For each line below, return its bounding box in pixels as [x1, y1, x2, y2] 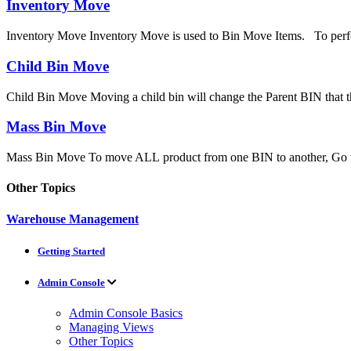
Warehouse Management [6, 212, 139, 226]
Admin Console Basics [69, 306, 183, 320]
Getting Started [38, 244, 105, 257]
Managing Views [69, 320, 154, 335]
